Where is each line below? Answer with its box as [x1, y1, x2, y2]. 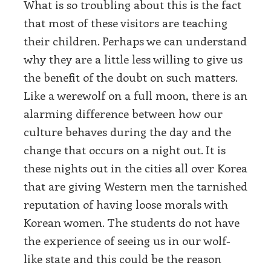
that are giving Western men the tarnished [24, 178, 247, 194]
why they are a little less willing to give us [24, 51, 243, 67]
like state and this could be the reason [24, 251, 221, 267]
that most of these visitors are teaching [24, 15, 227, 31]
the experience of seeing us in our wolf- [24, 233, 230, 249]
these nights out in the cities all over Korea [24, 160, 247, 176]
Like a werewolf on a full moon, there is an [24, 88, 247, 103]
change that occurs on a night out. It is [24, 142, 226, 158]
